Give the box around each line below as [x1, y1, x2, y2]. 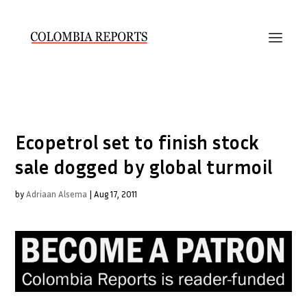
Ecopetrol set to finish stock [15, 131, 260, 153]
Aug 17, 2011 [94, 188, 138, 199]
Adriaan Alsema [26, 188, 88, 199]
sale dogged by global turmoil [15, 156, 273, 178]
